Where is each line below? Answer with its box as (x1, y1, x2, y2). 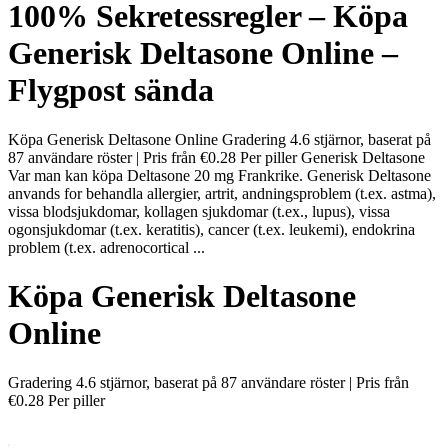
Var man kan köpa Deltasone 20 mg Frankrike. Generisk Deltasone (8, 166, 431, 184)
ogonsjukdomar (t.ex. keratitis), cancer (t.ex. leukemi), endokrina (8, 220, 415, 238)
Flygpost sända (8, 72, 214, 109)
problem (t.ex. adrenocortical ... (8, 238, 205, 256)
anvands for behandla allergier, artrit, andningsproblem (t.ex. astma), (8, 184, 436, 202)
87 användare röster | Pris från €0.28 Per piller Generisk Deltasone (8, 148, 425, 166)
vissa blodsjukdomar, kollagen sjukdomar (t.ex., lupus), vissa (8, 202, 390, 220)
